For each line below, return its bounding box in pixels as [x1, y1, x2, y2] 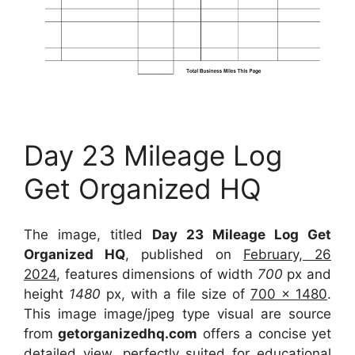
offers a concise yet [197, 326, 332, 342]
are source [260, 306, 332, 323]
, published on [125, 246, 243, 263]
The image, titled [24, 227, 152, 243]
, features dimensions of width [56, 266, 253, 283]
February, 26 [243, 246, 331, 263]
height [24, 286, 63, 303]
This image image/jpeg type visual [24, 306, 261, 323]
